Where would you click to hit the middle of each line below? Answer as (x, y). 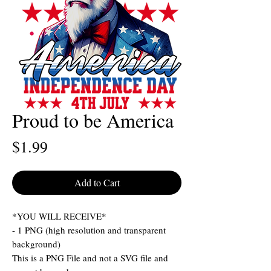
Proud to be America (93, 120)
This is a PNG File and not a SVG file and (90, 258)
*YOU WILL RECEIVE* (59, 216)
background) (36, 244)
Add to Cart (97, 183)
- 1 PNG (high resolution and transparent (89, 230)
